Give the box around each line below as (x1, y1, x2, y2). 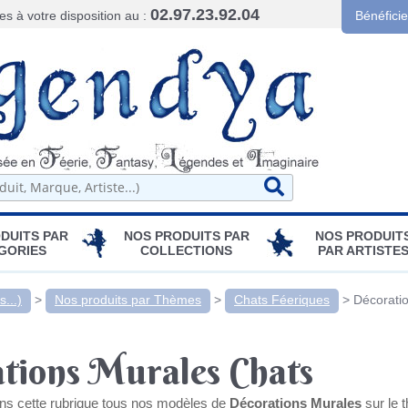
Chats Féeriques (234, 291, 330, 307)
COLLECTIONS (140, 242, 233, 258)
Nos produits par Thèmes (55, 291, 201, 307)
